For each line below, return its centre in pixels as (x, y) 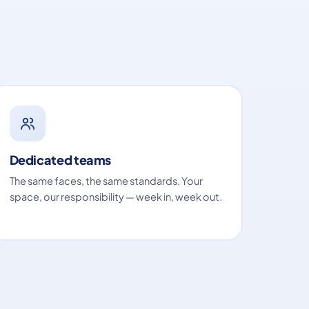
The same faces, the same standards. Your (106, 180)
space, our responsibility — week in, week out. (116, 196)
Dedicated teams (60, 159)
